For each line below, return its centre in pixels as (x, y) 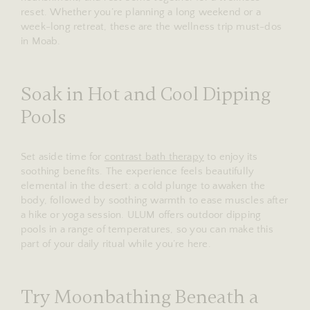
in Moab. (41, 41)
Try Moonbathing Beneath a (140, 297)
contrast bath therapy (154, 156)
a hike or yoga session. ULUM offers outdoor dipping (141, 215)
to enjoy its (231, 156)
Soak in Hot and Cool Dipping (146, 94)
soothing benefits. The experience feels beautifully (138, 171)
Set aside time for (63, 156)
